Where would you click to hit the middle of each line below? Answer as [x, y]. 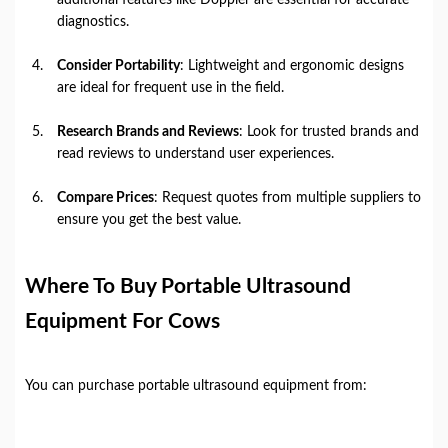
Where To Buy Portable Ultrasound [188, 286]
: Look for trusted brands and [329, 131]
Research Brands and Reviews [148, 131]
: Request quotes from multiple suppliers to [287, 197]
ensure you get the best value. [149, 219]
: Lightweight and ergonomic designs [292, 65]
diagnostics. [93, 21]
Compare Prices [105, 197]
